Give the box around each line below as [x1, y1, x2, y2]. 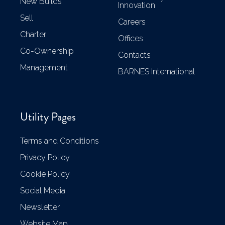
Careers [118, 17, 146, 27]
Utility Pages [20, 109, 76, 125]
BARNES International [118, 67, 195, 77]
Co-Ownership [20, 46, 74, 56]
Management [20, 62, 68, 72]
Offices [118, 34, 143, 44]
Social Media [20, 186, 65, 196]
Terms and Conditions [20, 136, 99, 146]
